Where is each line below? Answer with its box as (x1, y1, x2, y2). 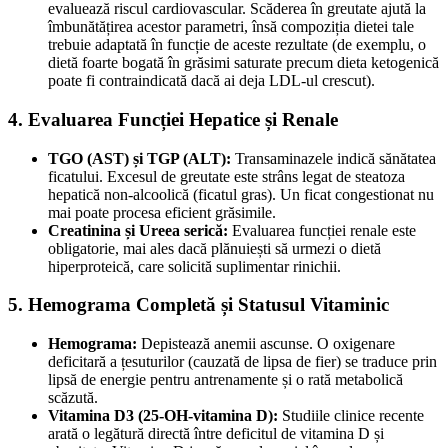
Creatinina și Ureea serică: (48, 221, 228, 239)
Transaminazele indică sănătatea (231, 149, 436, 167)
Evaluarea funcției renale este (228, 221, 416, 239)
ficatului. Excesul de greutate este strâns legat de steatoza (48, 167, 405, 185)
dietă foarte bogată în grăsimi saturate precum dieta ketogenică (48, 54, 439, 72)
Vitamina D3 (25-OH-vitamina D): (48, 407, 278, 425)
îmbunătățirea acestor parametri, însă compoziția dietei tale (48, 18, 414, 36)
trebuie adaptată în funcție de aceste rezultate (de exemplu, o (48, 36, 426, 54)
